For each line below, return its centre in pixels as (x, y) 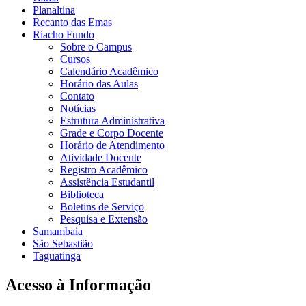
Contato (77, 96)
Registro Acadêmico (104, 169)
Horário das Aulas (99, 83)
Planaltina (54, 10)
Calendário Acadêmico (109, 71)
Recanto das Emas (72, 22)
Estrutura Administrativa (112, 120)
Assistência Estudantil (107, 182)
